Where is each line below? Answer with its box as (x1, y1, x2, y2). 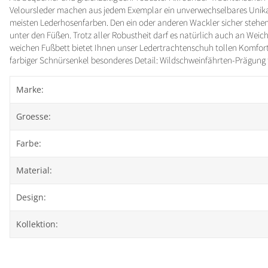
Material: (16, 165, 52, 176)
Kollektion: (16, 218, 58, 230)
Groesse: (16, 111, 51, 122)
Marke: (16, 84, 44, 95)
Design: (16, 191, 46, 203)
